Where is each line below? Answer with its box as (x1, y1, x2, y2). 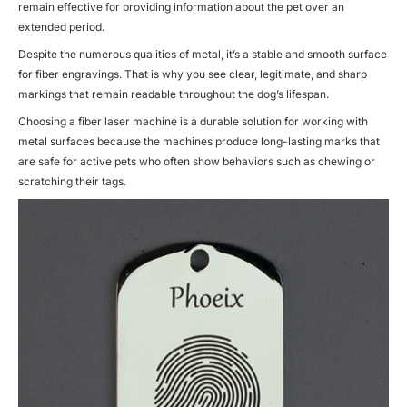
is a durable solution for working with (180, 114, 368, 128)
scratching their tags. (18, 174, 126, 188)
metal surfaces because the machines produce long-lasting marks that (18, 134, 380, 148)
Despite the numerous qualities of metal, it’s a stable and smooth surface (18, 46, 387, 61)
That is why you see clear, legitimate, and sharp (124, 66, 367, 81)
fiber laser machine (78, 114, 180, 128)
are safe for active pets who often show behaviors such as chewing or (18, 154, 375, 168)
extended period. (18, 19, 104, 34)
